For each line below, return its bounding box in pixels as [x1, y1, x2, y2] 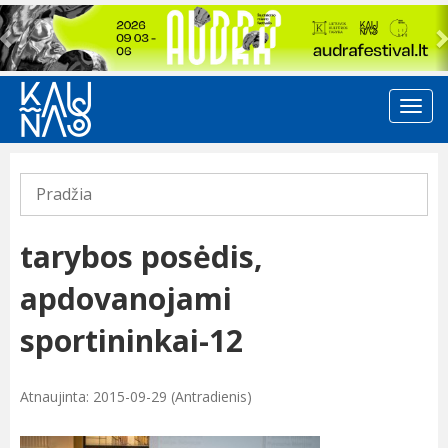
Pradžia [36, 183, 92, 206]
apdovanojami [20, 278, 232, 320]
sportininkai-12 [20, 320, 243, 362]
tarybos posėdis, [20, 236, 263, 278]
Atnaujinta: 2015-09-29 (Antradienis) [20, 387, 252, 407]
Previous [5, 4, 88, 31]
